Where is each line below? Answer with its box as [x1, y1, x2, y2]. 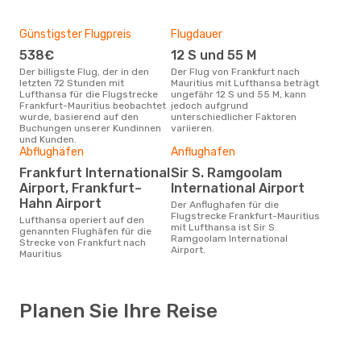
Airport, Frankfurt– [19, 180, 142, 196]
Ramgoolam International [171, 232, 288, 244]
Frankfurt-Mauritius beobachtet [19, 99, 166, 111]
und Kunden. [19, 133, 77, 145]
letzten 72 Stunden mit [19, 77, 124, 89]
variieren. [171, 122, 214, 134]
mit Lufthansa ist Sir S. [171, 221, 277, 233]
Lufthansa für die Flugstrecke [19, 88, 158, 100]
